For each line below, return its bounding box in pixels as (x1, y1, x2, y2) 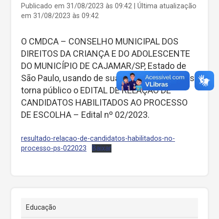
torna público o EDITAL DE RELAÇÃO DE (21, 85, 171, 95)
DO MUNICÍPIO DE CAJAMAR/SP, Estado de (21, 60, 186, 71)
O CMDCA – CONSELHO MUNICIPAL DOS (21, 36, 178, 46)
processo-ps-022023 (21, 144, 87, 153)
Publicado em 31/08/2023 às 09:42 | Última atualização (21, 2, 197, 11)
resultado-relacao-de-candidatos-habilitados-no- (21, 134, 175, 143)
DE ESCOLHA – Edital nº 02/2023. (21, 109, 150, 120)
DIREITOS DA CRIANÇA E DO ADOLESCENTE (21, 48, 190, 59)
